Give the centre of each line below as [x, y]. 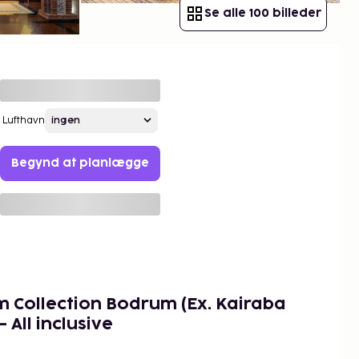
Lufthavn [24, 120]
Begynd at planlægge [80, 163]
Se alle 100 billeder [263, 13]
